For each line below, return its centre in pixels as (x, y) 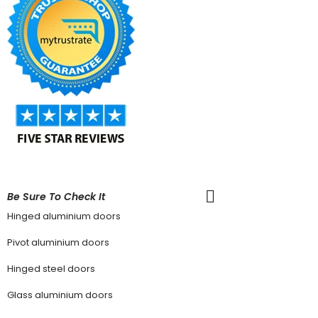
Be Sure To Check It (56, 196)
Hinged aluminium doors (64, 216)
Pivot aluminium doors (58, 242)
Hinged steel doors (51, 268)
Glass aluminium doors (60, 295)
